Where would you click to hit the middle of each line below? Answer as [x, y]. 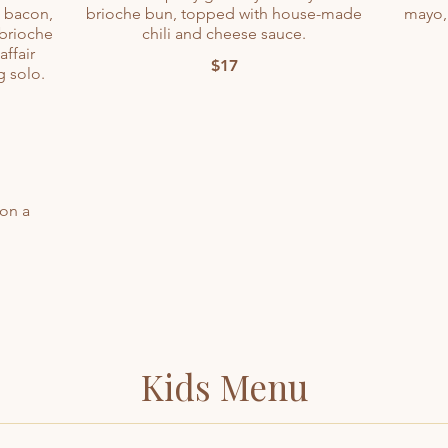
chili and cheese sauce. [224, 33]
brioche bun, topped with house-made [224, 13]
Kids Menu [224, 386]
